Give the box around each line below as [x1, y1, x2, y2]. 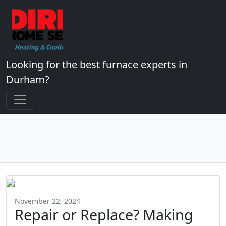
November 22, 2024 [15, 196, 80, 206]
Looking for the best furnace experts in [6, 58, 187, 71]
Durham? [6, 73, 49, 86]
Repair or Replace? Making [15, 205, 193, 224]
